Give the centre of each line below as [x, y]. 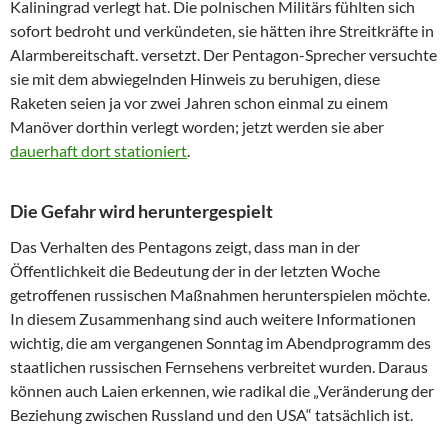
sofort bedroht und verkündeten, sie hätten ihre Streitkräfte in [222, 30]
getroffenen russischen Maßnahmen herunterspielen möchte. [220, 294]
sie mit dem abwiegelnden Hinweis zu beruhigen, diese [195, 78]
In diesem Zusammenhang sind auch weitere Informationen [213, 318]
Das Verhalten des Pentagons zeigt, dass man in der [185, 246]
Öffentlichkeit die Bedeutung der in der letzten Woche [195, 270]
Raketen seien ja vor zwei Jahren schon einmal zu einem [199, 102]
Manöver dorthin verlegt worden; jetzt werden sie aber [197, 126]
